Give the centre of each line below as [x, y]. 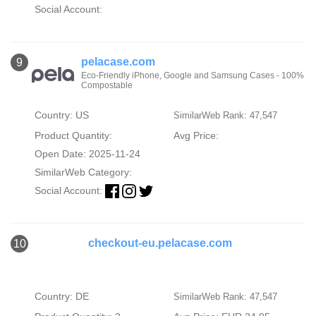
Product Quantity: [73, 136]
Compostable [107, 86]
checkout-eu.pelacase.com [160, 243]
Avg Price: [196, 136]
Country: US [61, 115]
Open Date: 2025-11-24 [87, 154]
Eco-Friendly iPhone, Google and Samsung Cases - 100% [193, 76]
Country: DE [61, 297]
